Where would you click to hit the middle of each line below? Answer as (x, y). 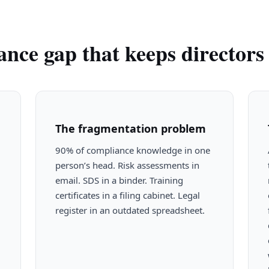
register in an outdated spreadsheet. (130, 210)
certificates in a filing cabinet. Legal (127, 195)
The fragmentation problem (130, 128)
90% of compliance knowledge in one (132, 150)
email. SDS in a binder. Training (119, 180)
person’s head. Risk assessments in (127, 165)
